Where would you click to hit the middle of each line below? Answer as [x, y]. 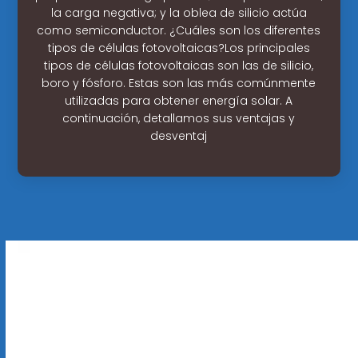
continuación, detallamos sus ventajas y [179, 118]
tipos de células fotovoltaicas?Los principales [179, 48]
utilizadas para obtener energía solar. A [179, 100]
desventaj [179, 135]
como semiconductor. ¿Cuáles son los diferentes [179, 30]
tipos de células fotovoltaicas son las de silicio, [179, 65]
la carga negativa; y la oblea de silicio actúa [179, 12]
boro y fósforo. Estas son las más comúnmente [179, 83]
